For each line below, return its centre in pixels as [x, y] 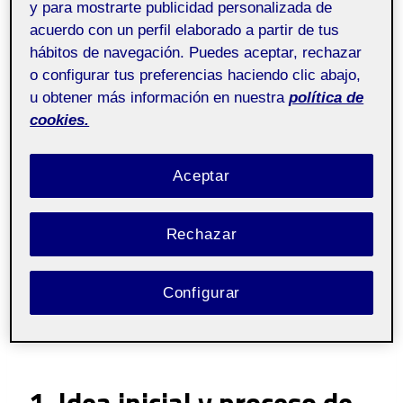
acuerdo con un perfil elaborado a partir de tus [185, 30]
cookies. [60, 120]
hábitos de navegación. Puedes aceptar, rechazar [196, 52]
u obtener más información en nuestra [157, 97]
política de [327, 97]
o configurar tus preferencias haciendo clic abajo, [196, 75]
